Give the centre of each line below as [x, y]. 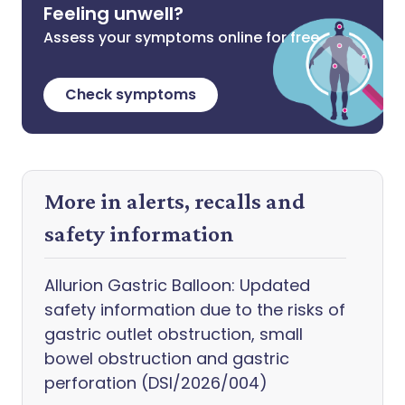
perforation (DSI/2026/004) [156, 383]
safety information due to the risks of [195, 310]
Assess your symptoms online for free [181, 38]
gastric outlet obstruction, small [174, 334]
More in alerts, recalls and [175, 201]
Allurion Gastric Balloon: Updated [177, 285]
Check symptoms [131, 94]
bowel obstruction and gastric [167, 358]
